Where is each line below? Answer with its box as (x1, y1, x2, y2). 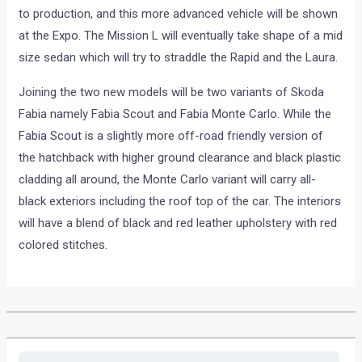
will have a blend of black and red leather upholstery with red (19, 216, 338, 231)
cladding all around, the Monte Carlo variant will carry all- (19, 172, 317, 187)
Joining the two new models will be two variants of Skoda (19, 85, 325, 100)
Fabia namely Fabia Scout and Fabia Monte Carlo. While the (19, 107, 332, 122)
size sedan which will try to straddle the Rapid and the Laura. (19, 50, 339, 65)
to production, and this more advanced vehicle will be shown (19, 6, 339, 22)
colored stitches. (19, 238, 108, 253)
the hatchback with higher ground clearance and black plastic (19, 150, 342, 166)
